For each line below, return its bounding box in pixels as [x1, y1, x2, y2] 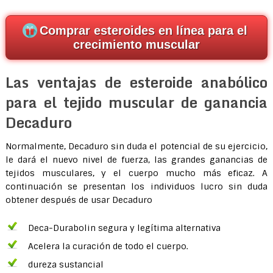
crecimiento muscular [73, 37, 200, 51]
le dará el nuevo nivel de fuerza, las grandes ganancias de [5, 154, 268, 165]
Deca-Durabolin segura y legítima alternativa [27, 222, 221, 233]
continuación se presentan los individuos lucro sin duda [5, 180, 268, 192]
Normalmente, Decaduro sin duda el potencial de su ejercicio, [5, 140, 268, 152]
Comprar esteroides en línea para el [40, 23, 248, 37]
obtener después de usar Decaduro [5, 194, 152, 205]
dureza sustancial [27, 258, 104, 270]
